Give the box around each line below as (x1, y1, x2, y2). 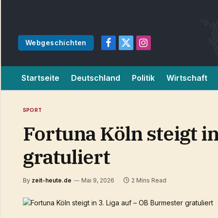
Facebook (108, 43, 141, 52)
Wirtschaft (166, 73, 207, 83)
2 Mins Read (131, 177, 166, 184)
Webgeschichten (25, 38, 87, 47)
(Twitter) (125, 53, 153, 62)
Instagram (143, 43, 174, 52)
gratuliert (23, 144, 110, 169)
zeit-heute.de (32, 177, 72, 184)
